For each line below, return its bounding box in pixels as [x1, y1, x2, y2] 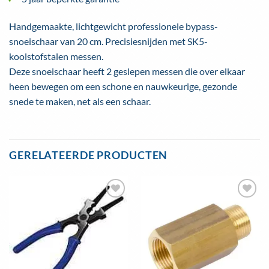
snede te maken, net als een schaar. [9, 95, 151, 107]
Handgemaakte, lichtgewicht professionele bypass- [9, 20, 218, 32]
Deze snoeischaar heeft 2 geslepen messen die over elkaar [9, 65, 245, 77]
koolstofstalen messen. [9, 50, 103, 62]
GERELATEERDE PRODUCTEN [9, 149, 168, 162]
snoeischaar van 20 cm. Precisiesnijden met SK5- [9, 35, 208, 47]
